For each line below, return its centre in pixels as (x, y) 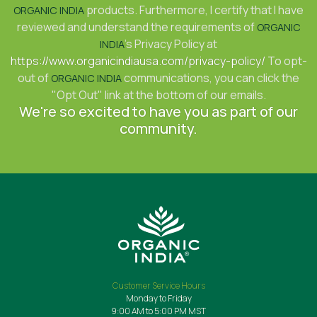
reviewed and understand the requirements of (137, 27)
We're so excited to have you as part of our (158, 111)
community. (158, 128)
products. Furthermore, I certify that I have (194, 10)
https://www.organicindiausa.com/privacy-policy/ (138, 61)
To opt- (286, 61)
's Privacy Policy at (171, 44)
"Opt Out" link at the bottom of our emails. (158, 95)
